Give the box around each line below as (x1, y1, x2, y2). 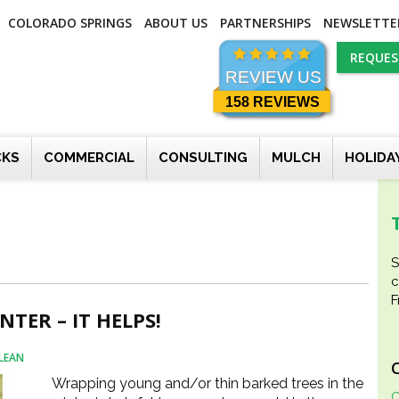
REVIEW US (225, 68, 322, 86)
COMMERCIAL (44, 150, 134, 166)
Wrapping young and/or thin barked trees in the (52, 375, 363, 392)
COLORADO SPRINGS (8, 14, 132, 31)
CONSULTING (159, 150, 248, 166)
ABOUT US (144, 14, 208, 31)
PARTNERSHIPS (220, 14, 311, 31)
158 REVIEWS (225, 94, 320, 110)
